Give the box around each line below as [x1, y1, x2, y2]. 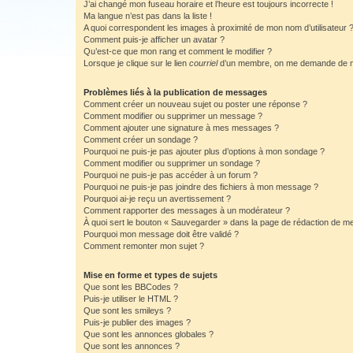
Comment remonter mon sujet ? [84, 241, 204, 251]
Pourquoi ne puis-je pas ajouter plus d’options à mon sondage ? [84, 147, 325, 156]
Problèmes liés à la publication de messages [84, 87, 267, 97]
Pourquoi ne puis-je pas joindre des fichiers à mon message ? [84, 182, 318, 191]
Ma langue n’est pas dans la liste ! [84, 11, 212, 20]
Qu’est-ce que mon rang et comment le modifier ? [84, 46, 272, 56]
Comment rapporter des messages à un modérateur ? [84, 206, 290, 215]
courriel [189, 58, 217, 68]
